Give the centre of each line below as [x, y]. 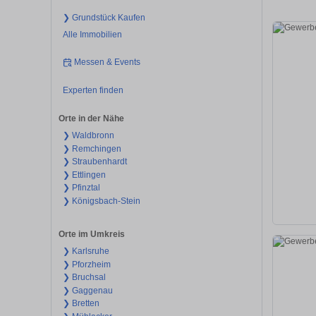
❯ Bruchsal [84, 278]
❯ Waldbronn [88, 136]
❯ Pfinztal [81, 188]
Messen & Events [108, 62]
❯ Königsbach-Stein [101, 201]
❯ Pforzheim [86, 264]
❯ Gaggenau [87, 290]
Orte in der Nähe [91, 119]
